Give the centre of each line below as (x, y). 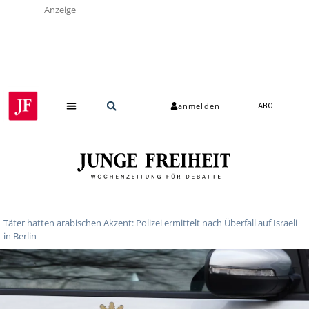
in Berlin (20, 236)
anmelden (199, 106)
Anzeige (60, 10)
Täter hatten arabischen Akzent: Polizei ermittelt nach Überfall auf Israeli (150, 222)
